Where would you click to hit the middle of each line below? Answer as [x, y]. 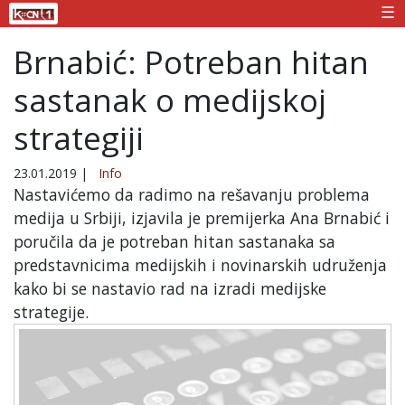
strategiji [79, 137]
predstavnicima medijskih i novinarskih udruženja [200, 264]
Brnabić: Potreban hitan [191, 61]
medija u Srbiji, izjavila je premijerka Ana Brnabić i [202, 217]
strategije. [51, 311]
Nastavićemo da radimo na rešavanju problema [192, 194]
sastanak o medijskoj [170, 99]
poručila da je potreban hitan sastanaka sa [174, 241]
